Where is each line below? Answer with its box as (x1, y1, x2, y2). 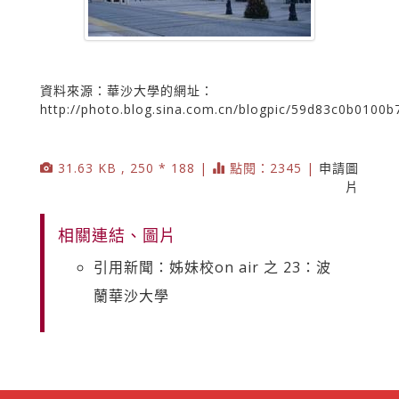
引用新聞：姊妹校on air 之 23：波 (94, 256, 331, 277)
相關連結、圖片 (58, 224, 176, 246)
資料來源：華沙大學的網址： (40, 81, 214, 99)
